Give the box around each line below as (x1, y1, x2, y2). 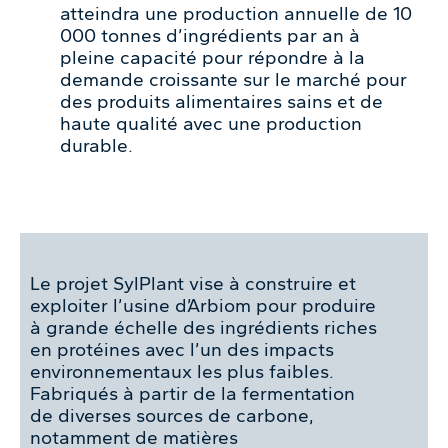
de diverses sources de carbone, (30, 403, 314, 427)
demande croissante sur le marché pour (60, 67, 407, 91)
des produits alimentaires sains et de (60, 89, 383, 113)
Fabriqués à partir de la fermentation (30, 381, 355, 405)
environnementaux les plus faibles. (30, 359, 334, 383)
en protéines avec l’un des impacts (30, 337, 334, 361)
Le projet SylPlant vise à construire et (30, 271, 356, 295)
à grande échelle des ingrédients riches (30, 315, 377, 339)
